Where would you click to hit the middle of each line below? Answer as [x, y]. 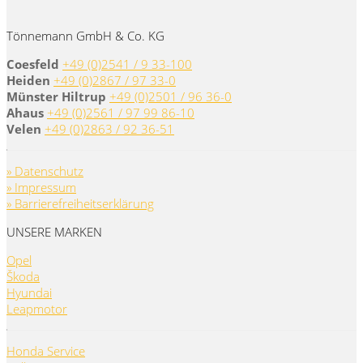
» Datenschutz [45, 171]
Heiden [28, 81]
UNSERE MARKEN [54, 232]
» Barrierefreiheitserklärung [80, 204]
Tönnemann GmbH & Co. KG [85, 36]
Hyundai [29, 293]
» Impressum [41, 188]
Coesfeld [33, 64]
